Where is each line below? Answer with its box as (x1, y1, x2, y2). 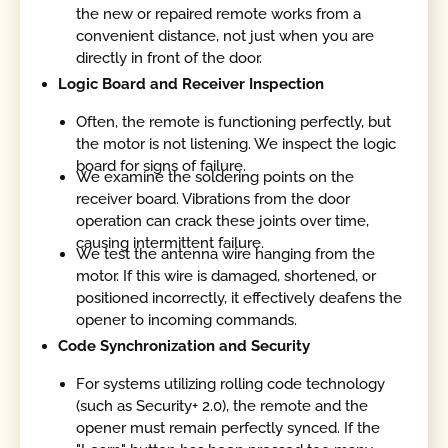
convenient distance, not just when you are (76, 27, 375, 46)
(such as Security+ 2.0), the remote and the (76, 396, 369, 415)
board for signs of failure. (76, 156, 247, 175)
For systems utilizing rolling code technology (76, 374, 386, 393)
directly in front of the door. (76, 49, 263, 68)
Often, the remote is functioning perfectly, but (76, 112, 392, 131)
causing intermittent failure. (76, 234, 265, 253)
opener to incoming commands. (76, 311, 298, 330)
